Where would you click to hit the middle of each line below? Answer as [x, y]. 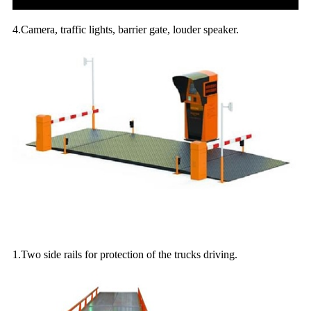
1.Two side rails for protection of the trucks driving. [125, 254]
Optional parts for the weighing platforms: [112, 220]
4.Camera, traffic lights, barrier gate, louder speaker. [126, 30]
